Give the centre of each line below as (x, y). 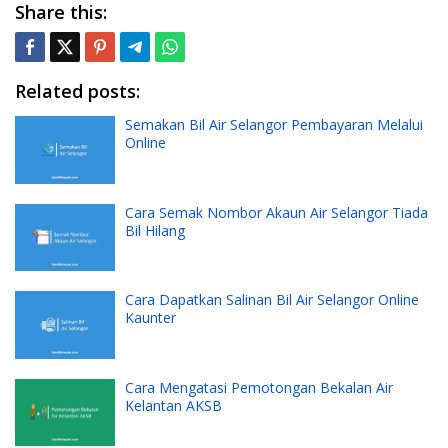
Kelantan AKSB (173, 405)
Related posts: (77, 91)
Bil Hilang (155, 230)
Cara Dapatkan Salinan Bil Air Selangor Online (272, 300)
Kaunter (150, 318)
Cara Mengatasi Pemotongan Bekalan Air (259, 387)
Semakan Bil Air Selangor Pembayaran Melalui (274, 125)
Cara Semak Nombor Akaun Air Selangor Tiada (276, 212)
